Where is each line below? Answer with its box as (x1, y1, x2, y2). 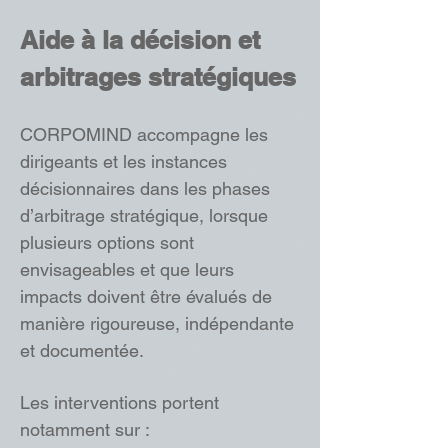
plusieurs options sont (20, 232, 194, 253)
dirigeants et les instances (20, 151, 227, 172)
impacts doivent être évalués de (20, 286, 272, 307)
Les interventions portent (20, 392, 219, 413)
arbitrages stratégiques (20, 62, 296, 92)
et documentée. (20, 340, 144, 361)
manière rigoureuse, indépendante (20, 313, 294, 334)
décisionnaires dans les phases (20, 178, 270, 199)
